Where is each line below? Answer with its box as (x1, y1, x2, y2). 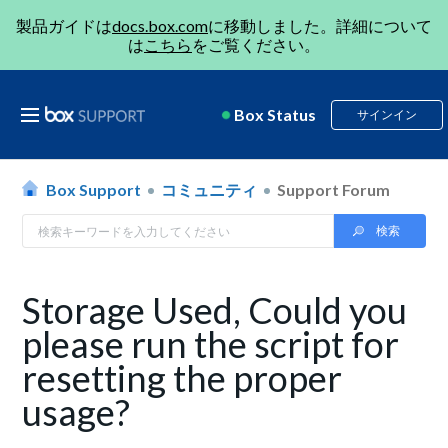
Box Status (234, 105, 316, 124)
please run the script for (22, 322, 400, 366)
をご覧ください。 (192, 35, 320, 54)
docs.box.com (112, 16, 208, 35)
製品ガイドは (16, 16, 112, 35)
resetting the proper (22, 356, 343, 400)
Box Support (46, 180, 142, 199)
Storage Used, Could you (22, 288, 408, 332)
